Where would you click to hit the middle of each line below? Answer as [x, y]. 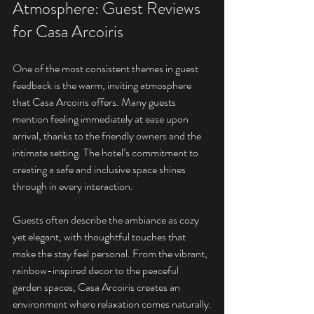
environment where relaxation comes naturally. [112, 304]
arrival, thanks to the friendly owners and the [108, 136]
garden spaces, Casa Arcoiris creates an [97, 287]
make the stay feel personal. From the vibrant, [111, 253]
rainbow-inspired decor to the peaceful [97, 270]
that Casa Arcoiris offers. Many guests [95, 102]
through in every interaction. [73, 186]
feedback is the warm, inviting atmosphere [103, 85]
